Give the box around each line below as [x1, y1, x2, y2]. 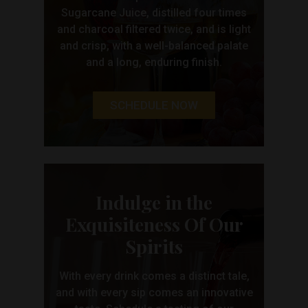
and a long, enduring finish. [86, 56, 222, 69]
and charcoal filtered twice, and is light [57, 23, 251, 36]
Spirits [125, 234, 183, 258]
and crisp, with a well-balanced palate [60, 39, 248, 52]
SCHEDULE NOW [110, 98, 198, 112]
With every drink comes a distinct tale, [58, 269, 250, 283]
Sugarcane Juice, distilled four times [61, 6, 247, 19]
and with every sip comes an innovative [55, 286, 253, 299]
